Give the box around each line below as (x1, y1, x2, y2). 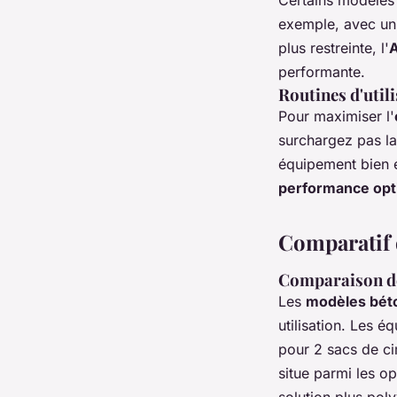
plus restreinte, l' (278, 38, 389, 57)
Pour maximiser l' (278, 106, 394, 125)
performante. (278, 62, 365, 81)
